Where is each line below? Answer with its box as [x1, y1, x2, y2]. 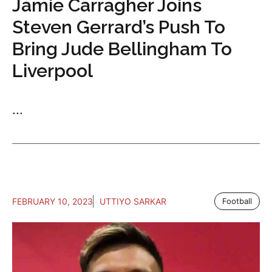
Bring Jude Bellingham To [12, 38, 232, 60]
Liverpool [12, 60, 93, 82]
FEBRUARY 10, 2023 [12, 196, 93, 207]
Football [222, 196, 252, 206]
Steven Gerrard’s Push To [12, 16, 225, 38]
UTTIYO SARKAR [100, 196, 166, 207]
